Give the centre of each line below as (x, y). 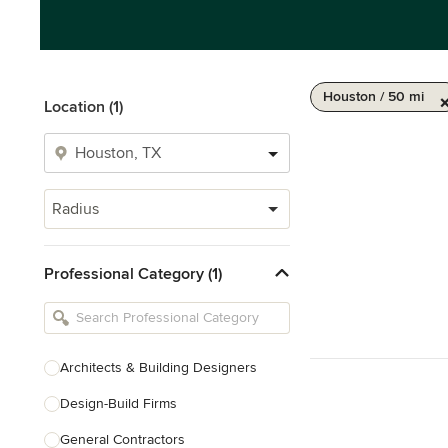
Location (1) (83, 107)
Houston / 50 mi (373, 96)
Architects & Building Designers (158, 367)
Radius (75, 209)
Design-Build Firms (118, 403)
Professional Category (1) (133, 273)
